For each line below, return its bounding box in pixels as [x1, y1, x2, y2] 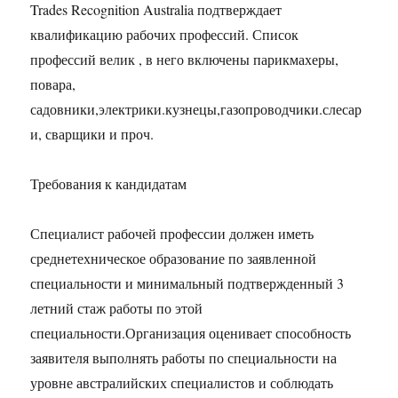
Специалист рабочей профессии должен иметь [30, 224, 314, 243]
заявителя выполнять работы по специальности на [30, 348, 338, 368]
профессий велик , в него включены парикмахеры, [30, 50, 339, 69]
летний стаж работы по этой [30, 298, 203, 318]
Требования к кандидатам [30, 174, 187, 194]
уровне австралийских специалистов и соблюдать [30, 373, 334, 393]
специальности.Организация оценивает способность [30, 323, 352, 343]
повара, [30, 75, 76, 94]
